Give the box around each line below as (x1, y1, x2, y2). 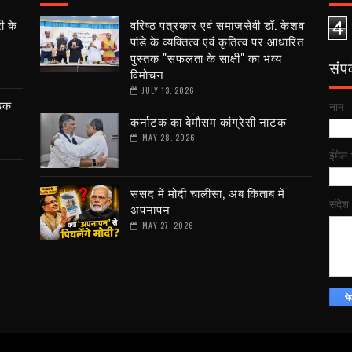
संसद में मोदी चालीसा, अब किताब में (130, 184, 285, 201)
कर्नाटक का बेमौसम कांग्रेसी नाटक (130, 112, 287, 130)
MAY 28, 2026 (141, 131, 195, 143)
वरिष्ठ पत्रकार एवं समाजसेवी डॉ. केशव (130, 16, 305, 33)
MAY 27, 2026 (141, 219, 193, 231)
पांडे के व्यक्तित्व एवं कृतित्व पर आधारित (130, 32, 304, 49)
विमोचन (130, 65, 164, 82)
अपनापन (130, 200, 170, 218)
